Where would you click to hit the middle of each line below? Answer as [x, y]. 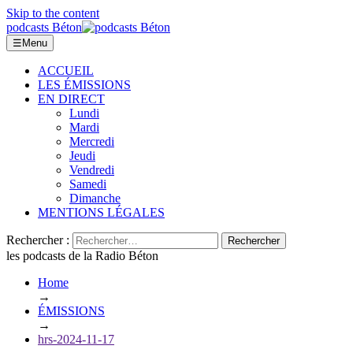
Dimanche [95, 198]
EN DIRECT [71, 99]
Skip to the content [53, 13]
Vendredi [92, 170]
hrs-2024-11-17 [76, 339]
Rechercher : [38, 240]
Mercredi [92, 141]
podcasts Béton [44, 27]
